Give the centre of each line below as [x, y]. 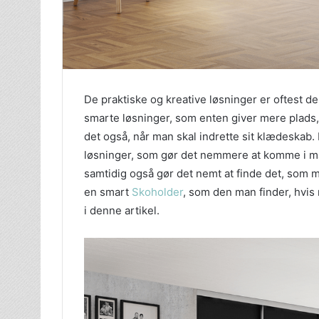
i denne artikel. [122, 211]
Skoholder [157, 192]
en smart [108, 192]
